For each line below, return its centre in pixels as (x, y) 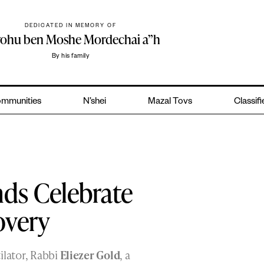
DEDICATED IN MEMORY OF (71, 27)
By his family (71, 57)
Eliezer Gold (90, 255)
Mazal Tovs (170, 103)
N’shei (95, 103)
